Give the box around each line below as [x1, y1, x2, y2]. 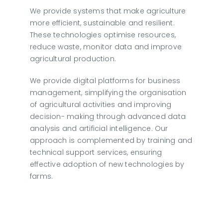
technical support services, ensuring [29, 147, 162, 157]
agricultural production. [29, 53, 116, 64]
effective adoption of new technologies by [29, 159, 185, 169]
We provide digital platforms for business [29, 75, 181, 86]
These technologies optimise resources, [29, 29, 176, 40]
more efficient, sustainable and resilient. [29, 17, 175, 28]
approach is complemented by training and [29, 135, 193, 145]
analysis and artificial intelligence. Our [29, 123, 168, 133]
